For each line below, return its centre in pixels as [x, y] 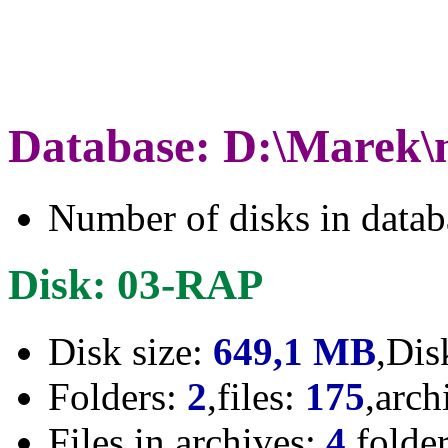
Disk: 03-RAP [135, 284]
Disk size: [130, 351]
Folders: [117, 396]
